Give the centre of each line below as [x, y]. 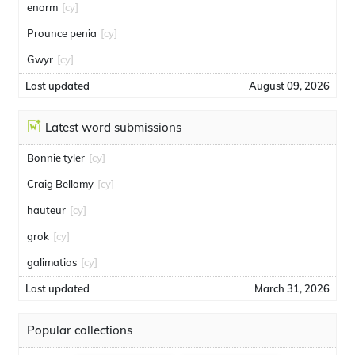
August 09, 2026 [289, 86]
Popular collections [80, 330]
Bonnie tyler [56, 158]
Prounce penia [62, 33]
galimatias [52, 262]
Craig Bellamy [60, 184]
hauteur [46, 210]
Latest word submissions [113, 127]
